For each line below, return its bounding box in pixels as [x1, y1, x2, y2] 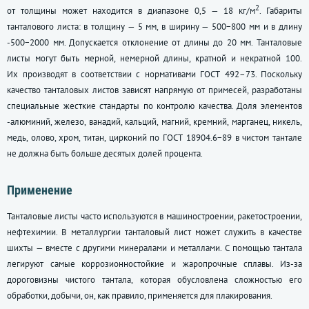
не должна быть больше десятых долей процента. [7, 148, 203, 160]
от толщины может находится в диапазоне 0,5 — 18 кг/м [7, 5, 255, 17]
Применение [7, 183, 72, 198]
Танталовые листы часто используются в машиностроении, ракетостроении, [7, 210, 302, 223]
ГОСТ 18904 [163, 132, 210, 144]
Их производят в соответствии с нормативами [7, 68, 200, 81]
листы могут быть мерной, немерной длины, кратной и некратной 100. [7, 52, 302, 65]
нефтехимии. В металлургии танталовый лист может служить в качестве [7, 226, 302, 239]
